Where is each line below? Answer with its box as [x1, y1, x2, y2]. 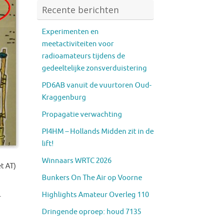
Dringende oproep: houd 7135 [42, 207, 141, 217]
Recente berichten [42, 3, 119, 16]
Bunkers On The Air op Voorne [42, 173, 142, 182]
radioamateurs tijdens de [42, 51, 125, 61]
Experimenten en [42, 27, 99, 36]
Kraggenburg [42, 92, 86, 102]
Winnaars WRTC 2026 [42, 156, 111, 165]
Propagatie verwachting [42, 109, 122, 119]
